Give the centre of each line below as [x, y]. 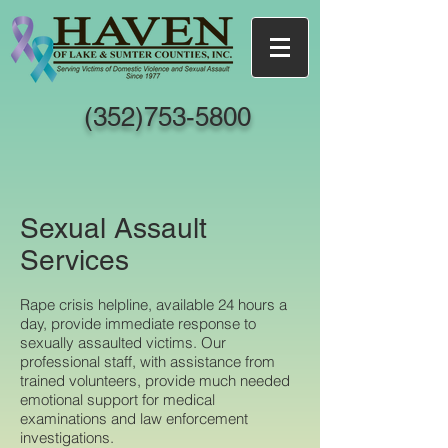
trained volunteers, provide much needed [155, 380]
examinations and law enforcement [134, 418]
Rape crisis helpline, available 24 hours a [153, 304]
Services [74, 260]
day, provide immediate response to [138, 323]
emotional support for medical [117, 399]
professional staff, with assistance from [147, 361]
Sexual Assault [113, 228]
